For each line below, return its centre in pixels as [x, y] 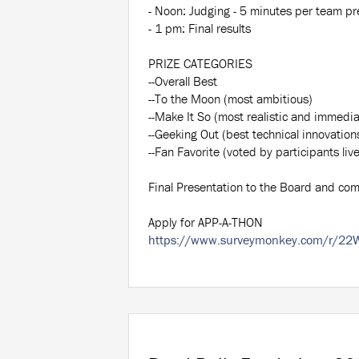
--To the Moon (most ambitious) [230, 99]
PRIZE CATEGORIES [200, 64]
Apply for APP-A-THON [206, 222]
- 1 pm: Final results [200, 28]
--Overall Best [183, 81]
